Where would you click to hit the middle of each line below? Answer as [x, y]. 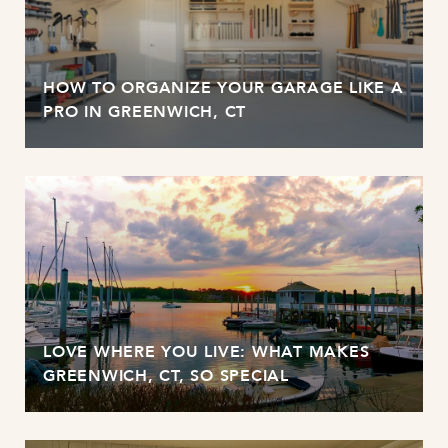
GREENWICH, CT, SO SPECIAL [166, 376]
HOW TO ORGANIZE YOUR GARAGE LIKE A [223, 88]
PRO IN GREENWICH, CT [144, 112]
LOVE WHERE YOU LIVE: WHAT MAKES [206, 352]
